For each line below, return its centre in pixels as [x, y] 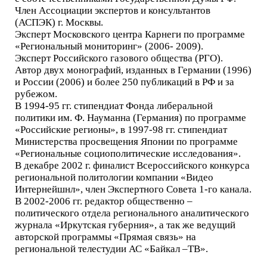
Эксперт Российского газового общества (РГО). [119, 58]
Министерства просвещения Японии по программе [126, 142]
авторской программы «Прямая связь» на [105, 237]
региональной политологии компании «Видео [114, 177]
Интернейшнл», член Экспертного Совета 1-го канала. [133, 189]
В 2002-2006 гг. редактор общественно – [104, 201]
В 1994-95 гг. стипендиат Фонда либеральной [114, 106]
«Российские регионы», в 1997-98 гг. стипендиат [121, 130]
